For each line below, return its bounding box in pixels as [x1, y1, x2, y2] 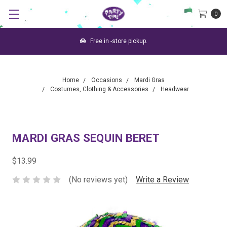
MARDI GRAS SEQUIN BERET [12, 132, 160, 144]
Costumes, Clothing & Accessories [50, 86, 148, 93]
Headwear [161, 86, 189, 93]
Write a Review [136, 174, 189, 184]
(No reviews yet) [69, 174, 128, 184]
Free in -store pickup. [88, 37, 147, 45]
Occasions [91, 77, 122, 84]
